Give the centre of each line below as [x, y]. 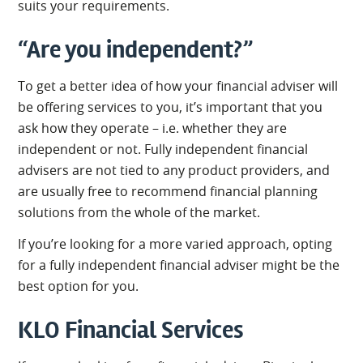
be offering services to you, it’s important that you [171, 107]
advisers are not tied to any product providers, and [174, 170]
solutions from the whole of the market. [139, 212]
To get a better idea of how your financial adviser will [178, 85]
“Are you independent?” [136, 49]
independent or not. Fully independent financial [163, 149]
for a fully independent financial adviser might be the [179, 265]
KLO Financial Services [131, 330]
